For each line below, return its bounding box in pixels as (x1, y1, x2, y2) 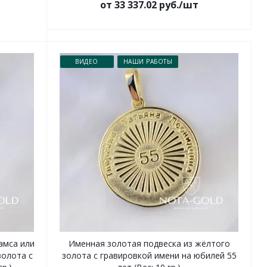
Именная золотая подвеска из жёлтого (68, 238, 230, 249)
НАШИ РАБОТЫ (123, 57, 173, 66)
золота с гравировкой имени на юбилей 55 (61, 250, 237, 261)
